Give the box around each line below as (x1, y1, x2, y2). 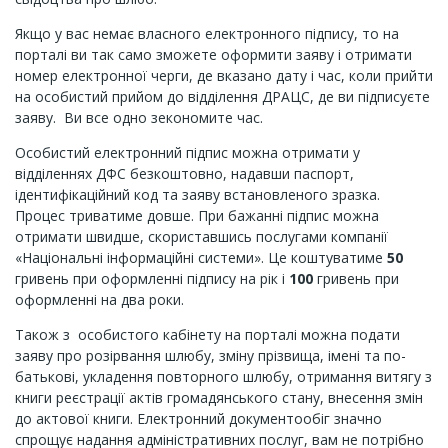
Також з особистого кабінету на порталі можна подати (15, 325, 400, 344)
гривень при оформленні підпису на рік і (15, 269, 289, 288)
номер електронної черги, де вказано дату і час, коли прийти (15, 66, 433, 85)
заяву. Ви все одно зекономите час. (15, 108, 263, 127)
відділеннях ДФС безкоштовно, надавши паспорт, (15, 164, 354, 183)
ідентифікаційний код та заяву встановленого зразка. (15, 185, 380, 204)
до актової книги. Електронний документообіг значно (15, 409, 382, 428)
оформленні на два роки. (15, 290, 184, 309)
